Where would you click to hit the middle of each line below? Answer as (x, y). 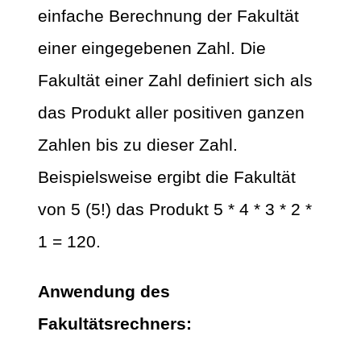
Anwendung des (104, 291)
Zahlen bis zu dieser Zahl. (138, 144)
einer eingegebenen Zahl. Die (152, 48)
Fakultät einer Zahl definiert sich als (175, 80)
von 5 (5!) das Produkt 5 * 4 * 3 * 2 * (175, 209)
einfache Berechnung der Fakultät (168, 15)
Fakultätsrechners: (115, 323)
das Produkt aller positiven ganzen (171, 112)
